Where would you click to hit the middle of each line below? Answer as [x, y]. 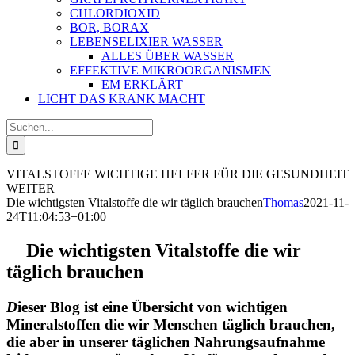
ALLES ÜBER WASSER [168, 56]
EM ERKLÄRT [142, 85]
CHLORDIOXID [115, 13]
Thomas [283, 203]
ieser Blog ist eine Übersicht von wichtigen [153, 307]
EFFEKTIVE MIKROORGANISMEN [170, 71]
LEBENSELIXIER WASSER [146, 42]
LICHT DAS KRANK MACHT [122, 99]
